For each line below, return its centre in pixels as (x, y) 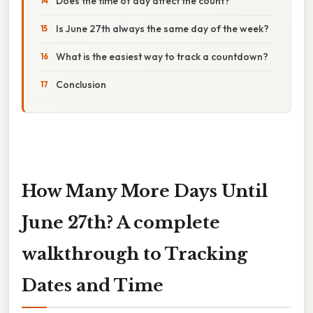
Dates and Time (93, 285)
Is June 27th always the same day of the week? (162, 28)
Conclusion (81, 84)
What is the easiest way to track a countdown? (162, 56)
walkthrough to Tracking (134, 254)
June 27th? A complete (121, 222)
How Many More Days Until (145, 191)
